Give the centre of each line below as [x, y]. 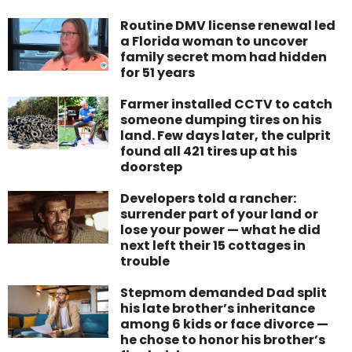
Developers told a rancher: [209, 198]
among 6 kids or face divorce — [225, 324]
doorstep [152, 167]
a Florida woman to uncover [214, 41]
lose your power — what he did [221, 229]
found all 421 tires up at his [209, 151]
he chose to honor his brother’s [223, 339]
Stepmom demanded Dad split [224, 292]
